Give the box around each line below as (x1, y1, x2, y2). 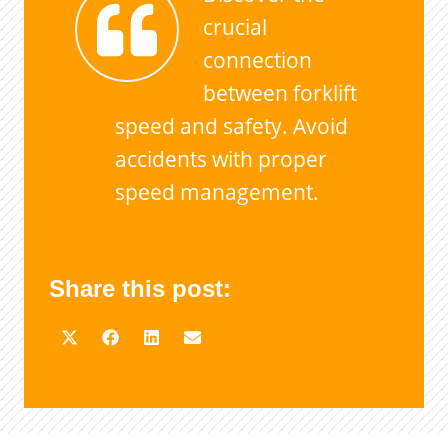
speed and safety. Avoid (114, 111, 348, 140)
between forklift (202, 78, 357, 107)
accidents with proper (114, 144, 327, 173)
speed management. (114, 177, 319, 206)
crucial (202, 12, 267, 41)
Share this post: (49, 275, 231, 303)
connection (202, 45, 312, 74)
